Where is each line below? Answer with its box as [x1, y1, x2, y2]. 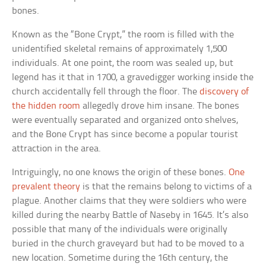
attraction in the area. [12, 144, 102, 154]
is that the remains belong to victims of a [80, 182, 252, 192]
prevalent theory [12, 182, 81, 192]
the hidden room [12, 101, 81, 112]
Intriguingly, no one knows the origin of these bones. [12, 167, 229, 178]
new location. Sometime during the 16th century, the [12, 253, 229, 264]
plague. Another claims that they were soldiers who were [12, 196, 247, 207]
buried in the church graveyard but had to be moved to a [12, 239, 245, 249]
